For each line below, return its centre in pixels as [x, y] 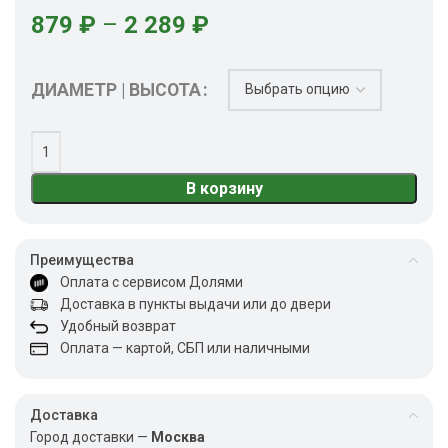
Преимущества [82, 259]
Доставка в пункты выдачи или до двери [189, 303]
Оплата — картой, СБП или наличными [179, 347]
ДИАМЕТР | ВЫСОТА [116, 89]
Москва [178, 436]
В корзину [224, 188]
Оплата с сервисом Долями [145, 281]
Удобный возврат [112, 325]
